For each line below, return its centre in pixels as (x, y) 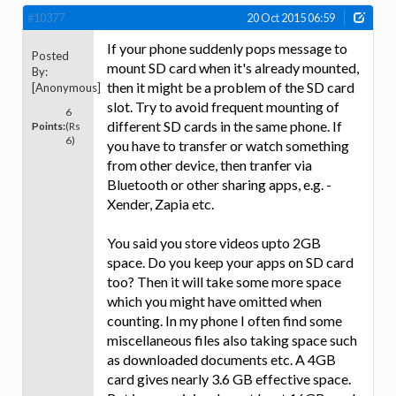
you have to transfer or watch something (228, 146)
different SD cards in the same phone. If (225, 126)
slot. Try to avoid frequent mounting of (223, 107)
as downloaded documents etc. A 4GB (221, 360)
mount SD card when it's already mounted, (233, 68)
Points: (49, 126)
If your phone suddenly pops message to (227, 49)
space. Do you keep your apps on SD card (230, 263)
